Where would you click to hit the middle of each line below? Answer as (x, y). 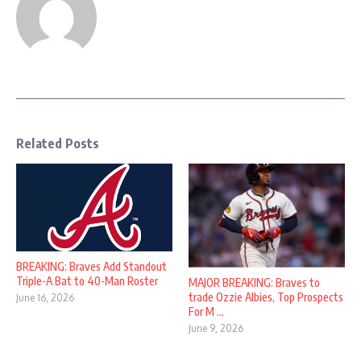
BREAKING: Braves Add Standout (91, 266)
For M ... (206, 312)
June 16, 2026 (45, 297)
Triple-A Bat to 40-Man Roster (87, 280)
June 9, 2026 (216, 329)
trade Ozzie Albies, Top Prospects (266, 297)
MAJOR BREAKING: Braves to (254, 283)
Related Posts (58, 143)
